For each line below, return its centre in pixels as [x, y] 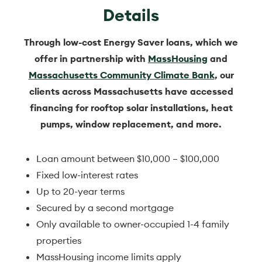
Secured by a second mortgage [106, 208]
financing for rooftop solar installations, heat [131, 108]
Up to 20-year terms [81, 192]
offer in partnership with [91, 59]
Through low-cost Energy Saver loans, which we [131, 42]
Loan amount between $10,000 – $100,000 [128, 159]
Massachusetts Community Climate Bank [121, 75]
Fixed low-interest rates [87, 175]
